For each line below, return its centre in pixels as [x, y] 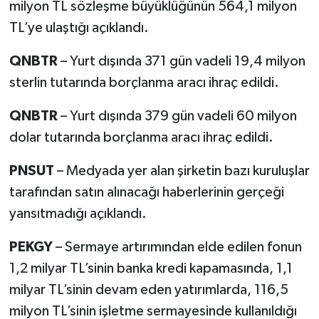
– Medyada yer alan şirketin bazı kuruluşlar [183, 171]
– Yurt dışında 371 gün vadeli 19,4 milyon [183, 61]
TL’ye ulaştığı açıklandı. [79, 27]
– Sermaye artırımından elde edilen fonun [178, 247]
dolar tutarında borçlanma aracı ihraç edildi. [141, 137]
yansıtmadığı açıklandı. [78, 213]
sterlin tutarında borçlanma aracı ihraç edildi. [144, 82]
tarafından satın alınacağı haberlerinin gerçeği [146, 192]
